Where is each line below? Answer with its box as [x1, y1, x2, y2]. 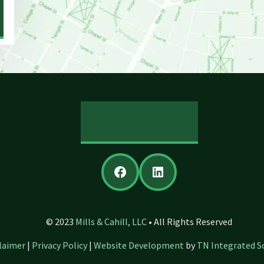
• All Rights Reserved [147, 216, 232, 228]
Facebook [113, 161, 188, 180]
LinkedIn [150, 161, 220, 180]
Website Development [94, 239, 184, 252]
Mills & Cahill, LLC [75, 216, 147, 228]
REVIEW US [106, 115, 172, 128]
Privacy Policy [32, 239, 87, 252]
